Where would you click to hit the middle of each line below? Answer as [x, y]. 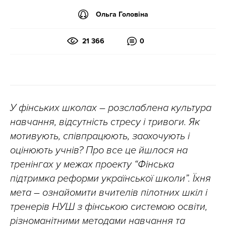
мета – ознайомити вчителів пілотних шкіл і [109, 193]
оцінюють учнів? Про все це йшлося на [99, 150]
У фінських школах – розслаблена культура [111, 108]
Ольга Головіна [122, 14]
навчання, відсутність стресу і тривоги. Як [105, 122]
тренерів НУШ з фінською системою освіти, [109, 207]
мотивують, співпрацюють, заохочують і [100, 136]
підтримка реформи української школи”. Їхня [110, 179]
